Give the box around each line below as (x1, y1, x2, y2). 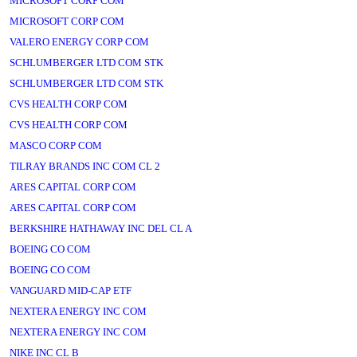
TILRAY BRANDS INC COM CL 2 (10, 160, 160, 172)
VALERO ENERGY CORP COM (10, 36, 149, 48)
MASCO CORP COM (10, 139, 102, 151)
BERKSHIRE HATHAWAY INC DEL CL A (10, 222, 192, 234)
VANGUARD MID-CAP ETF (10, 284, 131, 296)
